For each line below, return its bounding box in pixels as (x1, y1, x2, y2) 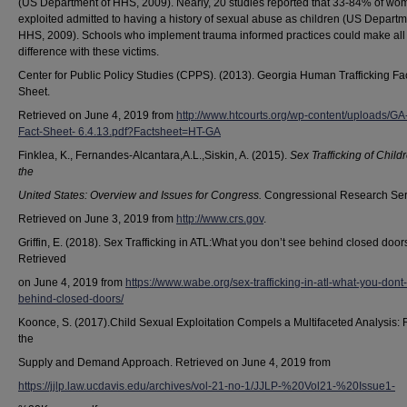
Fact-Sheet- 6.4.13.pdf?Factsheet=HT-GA (18, 125, 221, 138)
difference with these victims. (18, 45, 159, 58)
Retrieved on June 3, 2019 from (18, 213, 176, 225)
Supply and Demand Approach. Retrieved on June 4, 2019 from (18, 356, 331, 369)
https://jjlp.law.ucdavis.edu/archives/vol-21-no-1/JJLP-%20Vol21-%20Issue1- (18, 380, 395, 392)
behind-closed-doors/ (18, 293, 124, 305)
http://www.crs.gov (176, 213, 263, 225)
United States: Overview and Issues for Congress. (18, 189, 264, 202)
